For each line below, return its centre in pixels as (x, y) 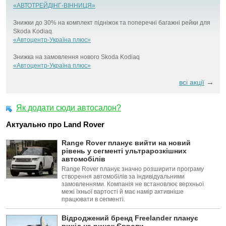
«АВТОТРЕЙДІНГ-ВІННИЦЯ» (54, 5)
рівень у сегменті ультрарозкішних (124, 151)
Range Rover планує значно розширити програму (133, 169)
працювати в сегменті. (93, 199)
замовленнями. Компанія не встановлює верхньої (133, 184)
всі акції (192, 82)
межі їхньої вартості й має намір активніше (123, 191)
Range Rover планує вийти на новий (126, 143)
